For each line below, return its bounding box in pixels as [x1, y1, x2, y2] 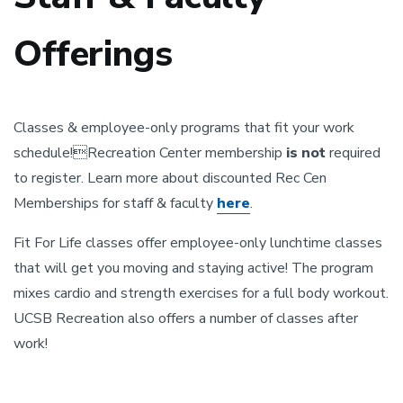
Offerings [13, 30, 173, 78]
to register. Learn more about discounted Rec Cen [13, 168, 327, 188]
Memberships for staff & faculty [13, 193, 217, 213]
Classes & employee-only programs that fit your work [13, 118, 354, 138]
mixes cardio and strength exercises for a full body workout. [13, 283, 389, 303]
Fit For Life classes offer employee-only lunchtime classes [13, 233, 382, 253]
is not [286, 143, 329, 163]
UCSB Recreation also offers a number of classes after [13, 309, 358, 328]
